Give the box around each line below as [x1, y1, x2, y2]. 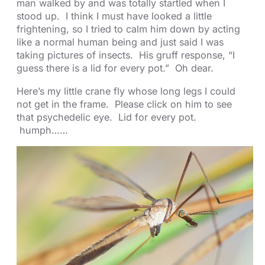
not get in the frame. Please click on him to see [17, 98, 232, 110]
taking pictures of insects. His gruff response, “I [17, 49, 235, 62]
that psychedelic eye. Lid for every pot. [17, 111, 196, 123]
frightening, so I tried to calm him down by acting [17, 23, 240, 35]
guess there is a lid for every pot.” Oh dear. [17, 62, 214, 75]
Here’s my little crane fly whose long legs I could [17, 85, 235, 97]
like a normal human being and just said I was [17, 36, 224, 49]
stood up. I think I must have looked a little [17, 10, 212, 22]
